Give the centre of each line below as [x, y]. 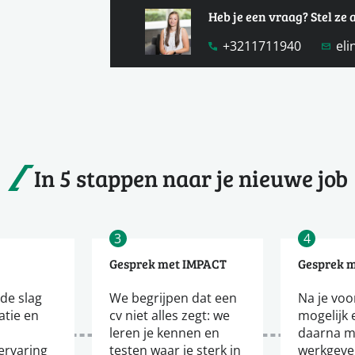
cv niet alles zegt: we [169, 315]
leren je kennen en [164, 333]
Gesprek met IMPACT [168, 264]
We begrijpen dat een [173, 298]
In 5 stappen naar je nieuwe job [191, 178]
